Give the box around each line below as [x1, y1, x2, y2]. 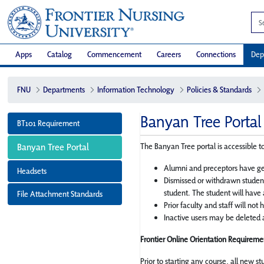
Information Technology [97, 84, 174, 95]
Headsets [17, 166, 47, 176]
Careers [157, 49, 181, 60]
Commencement [87, 49, 141, 60]
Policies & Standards [187, 84, 252, 95]
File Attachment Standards [17, 189, 103, 199]
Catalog [47, 49, 72, 60]
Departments [43, 84, 85, 95]
